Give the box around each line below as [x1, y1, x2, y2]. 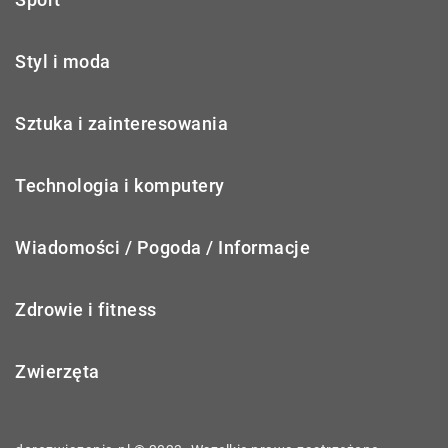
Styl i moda [15, 50, 111, 72]
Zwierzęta [15, 360, 100, 382]
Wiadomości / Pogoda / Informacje [15, 236, 310, 258]
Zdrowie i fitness [15, 298, 157, 320]
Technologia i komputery [15, 174, 225, 196]
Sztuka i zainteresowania [15, 112, 228, 134]
